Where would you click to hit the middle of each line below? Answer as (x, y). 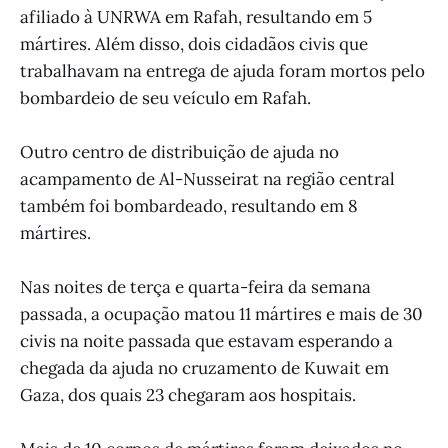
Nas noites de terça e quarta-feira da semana (195, 287)
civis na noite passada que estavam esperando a (206, 341)
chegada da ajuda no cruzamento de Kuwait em (204, 368)
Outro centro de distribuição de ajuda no (179, 151)
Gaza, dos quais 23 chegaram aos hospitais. (188, 395)
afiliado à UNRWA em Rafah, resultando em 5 (196, 16)
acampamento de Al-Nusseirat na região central (207, 178)
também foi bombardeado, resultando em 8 (189, 205)
